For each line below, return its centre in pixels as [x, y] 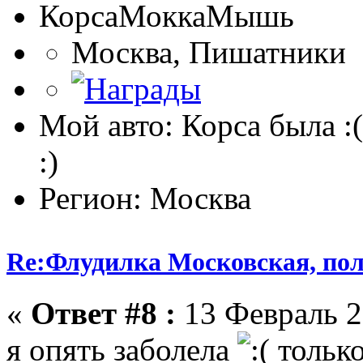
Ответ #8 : [103, 314]
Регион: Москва [145, 198]
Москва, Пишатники [209, 52]
